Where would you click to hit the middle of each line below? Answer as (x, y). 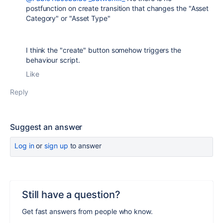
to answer (85, 145)
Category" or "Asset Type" (68, 18)
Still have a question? (71, 194)
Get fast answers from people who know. (87, 211)
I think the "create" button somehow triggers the (104, 50)
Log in (24, 145)
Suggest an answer (46, 127)
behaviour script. (53, 60)
